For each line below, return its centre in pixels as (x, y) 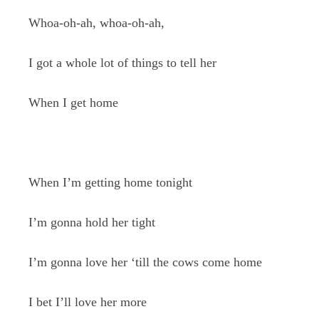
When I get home (73, 103)
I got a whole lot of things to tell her (122, 63)
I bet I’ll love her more (88, 302)
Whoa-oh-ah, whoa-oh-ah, (96, 23)
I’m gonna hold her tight (92, 222)
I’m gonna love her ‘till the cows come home (145, 262)
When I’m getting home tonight (110, 182)
